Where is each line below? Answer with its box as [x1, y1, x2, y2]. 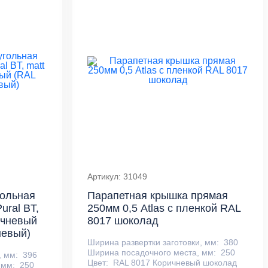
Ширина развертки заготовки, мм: [87, 237, 220, 247]
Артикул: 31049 [87, 172, 148, 182]
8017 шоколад [87, 215, 159, 227]
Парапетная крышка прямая [87, 190, 229, 202]
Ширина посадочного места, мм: [87, 247, 217, 257]
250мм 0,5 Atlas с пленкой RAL [87, 202, 241, 215]
